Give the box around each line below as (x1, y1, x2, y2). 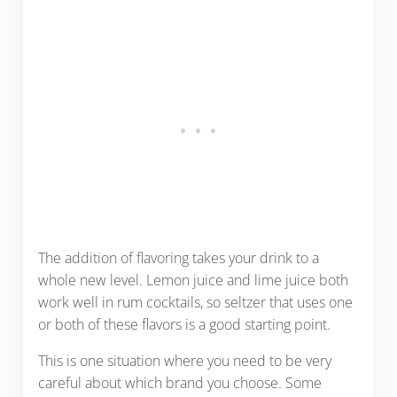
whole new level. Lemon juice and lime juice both (37, 270, 348, 291)
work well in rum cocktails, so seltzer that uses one (37, 292, 353, 313)
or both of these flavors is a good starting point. (37, 315, 331, 335)
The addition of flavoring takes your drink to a (37, 248, 319, 269)
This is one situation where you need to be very (37, 351, 331, 371)
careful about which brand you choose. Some (37, 373, 322, 393)
